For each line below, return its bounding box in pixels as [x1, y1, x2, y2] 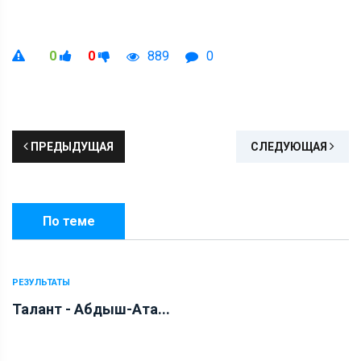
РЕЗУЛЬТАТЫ [12, 276, 70, 288]
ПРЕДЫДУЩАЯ [28, 139, 114, 153]
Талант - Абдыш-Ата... [12, 300, 170, 317]
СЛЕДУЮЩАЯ [251, 139, 330, 153]
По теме [42, 213, 95, 229]
